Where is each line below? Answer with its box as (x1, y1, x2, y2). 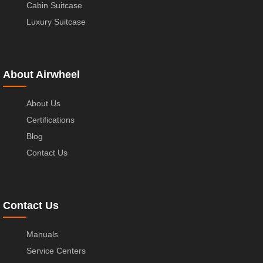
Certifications (26, 114, 75, 124)
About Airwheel (3, 68, 80, 80)
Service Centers (26, 245, 86, 255)
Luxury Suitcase (26, 16, 86, 26)
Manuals (26, 229, 58, 239)
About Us (26, 98, 60, 108)
